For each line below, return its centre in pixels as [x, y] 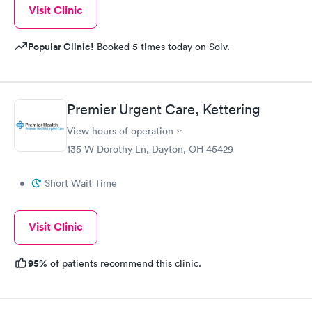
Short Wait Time [81, 184]
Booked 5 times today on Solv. [162, 46]
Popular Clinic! [61, 46]
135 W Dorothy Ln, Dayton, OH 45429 [150, 149]
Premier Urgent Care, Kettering [164, 110]
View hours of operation [120, 131]
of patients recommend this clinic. [124, 264]
